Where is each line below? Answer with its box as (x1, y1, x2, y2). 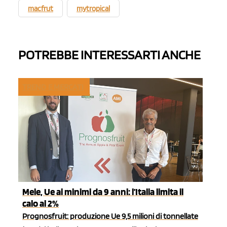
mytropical (77, 4, 110, 14)
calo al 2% (22, 197, 59, 209)
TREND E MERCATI (22, 82, 84, 92)
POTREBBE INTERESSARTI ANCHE (18, 47, 201, 63)
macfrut (28, 4, 53, 14)
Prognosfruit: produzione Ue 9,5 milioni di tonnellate (22, 211, 198, 221)
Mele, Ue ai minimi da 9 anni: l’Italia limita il (22, 185, 183, 198)
